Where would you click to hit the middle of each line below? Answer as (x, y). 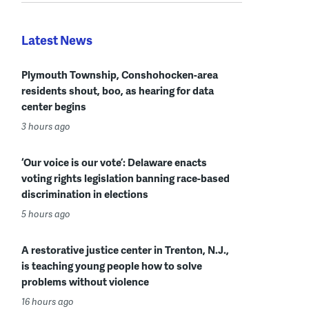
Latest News (57, 39)
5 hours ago (46, 213)
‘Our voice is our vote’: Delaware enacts (114, 162)
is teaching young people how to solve (112, 265)
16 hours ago (48, 301)
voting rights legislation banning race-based (126, 178)
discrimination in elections (85, 193)
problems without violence (85, 281)
